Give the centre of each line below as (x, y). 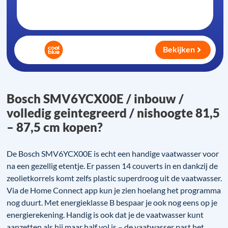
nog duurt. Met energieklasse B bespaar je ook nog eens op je (112, 203)
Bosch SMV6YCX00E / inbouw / (95, 98)
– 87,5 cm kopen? (55, 127)
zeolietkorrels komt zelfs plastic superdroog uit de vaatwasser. (115, 178)
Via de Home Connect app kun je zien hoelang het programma (114, 190)
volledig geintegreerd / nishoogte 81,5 (113, 112)
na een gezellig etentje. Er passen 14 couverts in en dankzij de (112, 166)
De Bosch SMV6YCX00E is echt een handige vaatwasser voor (113, 154)
